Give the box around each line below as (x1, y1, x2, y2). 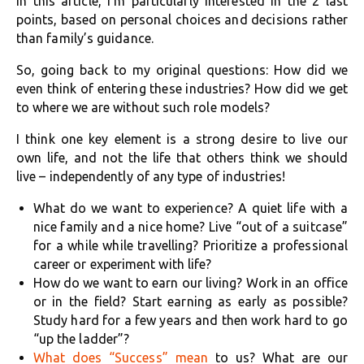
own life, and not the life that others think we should (16, 150, 348, 165)
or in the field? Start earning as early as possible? (32, 294, 348, 309)
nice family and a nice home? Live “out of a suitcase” (32, 219, 348, 234)
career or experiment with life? (32, 257, 212, 271)
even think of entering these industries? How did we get (16, 81, 348, 96)
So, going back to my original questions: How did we (16, 63, 348, 77)
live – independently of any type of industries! (16, 169, 285, 184)
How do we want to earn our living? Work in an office (32, 275, 348, 290)
